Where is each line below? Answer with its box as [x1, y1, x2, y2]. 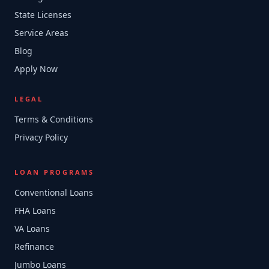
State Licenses [14, 9, 71, 20]
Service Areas [14, 27, 68, 38]
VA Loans [14, 223, 50, 234]
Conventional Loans [14, 187, 93, 198]
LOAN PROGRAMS [14, 168, 94, 177]
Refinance [14, 241, 54, 252]
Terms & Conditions [14, 113, 93, 125]
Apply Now [14, 63, 58, 74]
